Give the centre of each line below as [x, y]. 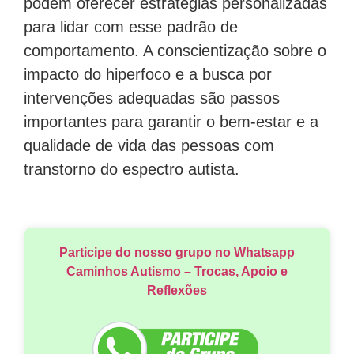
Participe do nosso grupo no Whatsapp [177, 252]
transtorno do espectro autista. [132, 169]
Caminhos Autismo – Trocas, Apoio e [177, 271]
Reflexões [177, 290]
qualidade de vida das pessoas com [149, 146]
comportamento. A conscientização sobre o [175, 51]
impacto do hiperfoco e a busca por [148, 75]
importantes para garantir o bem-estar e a [171, 122]
